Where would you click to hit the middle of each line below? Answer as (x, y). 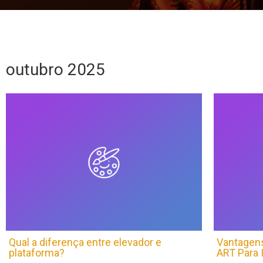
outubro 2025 (55, 70)
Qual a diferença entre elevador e (85, 242)
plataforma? (37, 252)
